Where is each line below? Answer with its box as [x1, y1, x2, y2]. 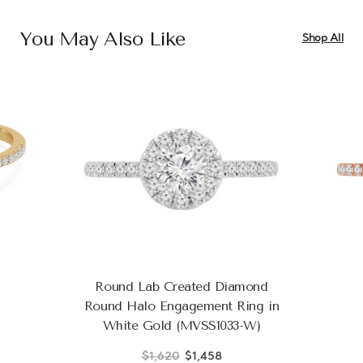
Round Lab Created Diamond [95, 278, 268, 294]
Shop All [301, 32, 344, 46]
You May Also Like [19, 27, 186, 50]
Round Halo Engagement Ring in [83, 297, 280, 314]
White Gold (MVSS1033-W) [102, 317, 261, 333]
